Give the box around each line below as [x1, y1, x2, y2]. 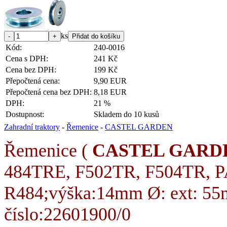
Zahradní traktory [4, 122, 60, 131]
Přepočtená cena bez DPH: [6, 87, 92, 96]
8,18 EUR [94, 87, 127, 96]
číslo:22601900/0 [4, 204, 131, 224]
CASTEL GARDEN [105, 122, 173, 131]
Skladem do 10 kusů [94, 109, 159, 119]
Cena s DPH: [6, 54, 48, 63]
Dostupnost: [6, 109, 44, 119]
